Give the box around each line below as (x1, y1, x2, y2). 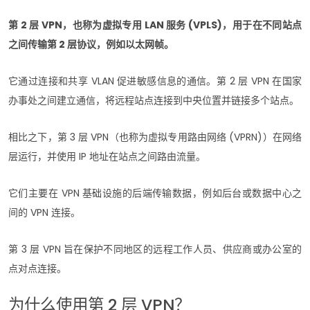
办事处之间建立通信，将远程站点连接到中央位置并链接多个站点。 (8, 93, 299, 107)
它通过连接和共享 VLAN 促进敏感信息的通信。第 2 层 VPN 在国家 (8, 73, 302, 88)
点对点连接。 (8, 261, 66, 275)
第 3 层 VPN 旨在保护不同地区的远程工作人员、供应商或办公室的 (8, 241, 302, 256)
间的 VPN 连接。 (8, 205, 83, 219)
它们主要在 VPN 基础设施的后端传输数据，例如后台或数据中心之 (8, 185, 302, 200)
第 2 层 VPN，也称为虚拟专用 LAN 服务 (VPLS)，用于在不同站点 (8, 17, 302, 32)
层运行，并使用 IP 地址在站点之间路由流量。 (8, 149, 208, 163)
